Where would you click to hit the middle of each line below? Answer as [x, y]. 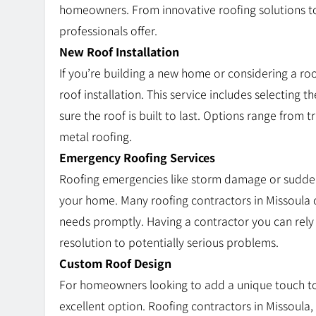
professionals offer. [108, 31]
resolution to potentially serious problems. [169, 242]
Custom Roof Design [115, 263]
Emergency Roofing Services [137, 158]
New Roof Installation [119, 52]
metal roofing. [96, 136]
